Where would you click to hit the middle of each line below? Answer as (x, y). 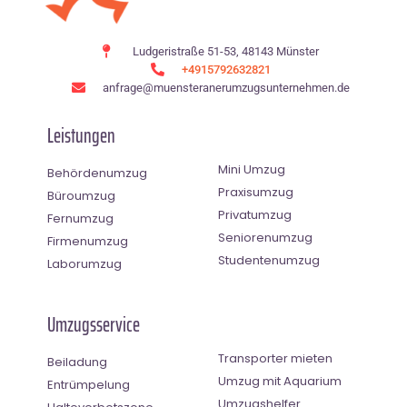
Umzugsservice (94, 324)
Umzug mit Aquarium (280, 381)
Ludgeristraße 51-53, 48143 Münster (226, 51)
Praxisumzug (256, 192)
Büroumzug (81, 195)
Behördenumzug (97, 173)
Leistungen (81, 135)
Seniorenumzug (265, 237)
